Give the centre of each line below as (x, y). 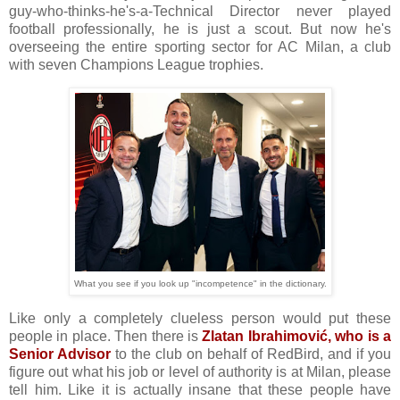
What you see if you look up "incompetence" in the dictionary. (200, 284)
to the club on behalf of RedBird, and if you (251, 354)
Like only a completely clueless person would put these (200, 319)
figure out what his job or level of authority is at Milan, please (200, 372)
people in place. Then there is (106, 337)
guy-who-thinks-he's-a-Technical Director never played (200, 11)
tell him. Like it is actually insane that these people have (200, 390)
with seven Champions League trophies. (138, 64)
